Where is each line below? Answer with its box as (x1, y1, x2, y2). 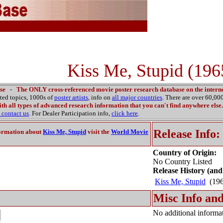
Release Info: (153, 127, 220, 140)
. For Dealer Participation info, (29, 110, 111, 117)
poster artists (54, 94, 88, 101)
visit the (86, 128, 111, 135)
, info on (88, 94, 112, 101)
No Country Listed (153, 157, 212, 166)
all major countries (112, 94, 162, 101)
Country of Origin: (153, 148, 217, 157)
